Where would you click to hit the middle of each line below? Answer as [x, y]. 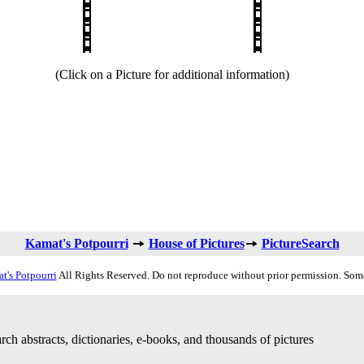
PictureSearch [300, 243]
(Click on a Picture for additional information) [172, 74]
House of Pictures [196, 243]
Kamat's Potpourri [76, 243]
